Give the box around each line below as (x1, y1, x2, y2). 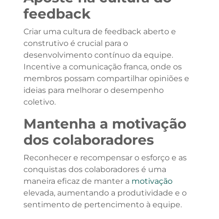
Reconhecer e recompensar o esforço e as (23, 153, 187, 162)
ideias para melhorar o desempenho (23, 86, 164, 95)
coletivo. (23, 97, 56, 107)
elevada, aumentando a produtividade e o (23, 188, 187, 197)
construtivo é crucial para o (23, 39, 128, 48)
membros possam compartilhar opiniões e (23, 74, 189, 83)
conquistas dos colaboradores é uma (23, 165, 166, 174)
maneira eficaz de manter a (23, 176, 131, 186)
